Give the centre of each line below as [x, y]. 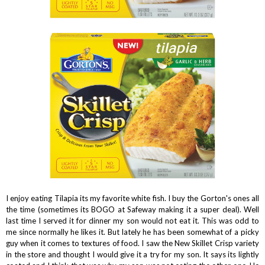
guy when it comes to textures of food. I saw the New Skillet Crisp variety [132, 243]
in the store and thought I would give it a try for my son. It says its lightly [132, 254]
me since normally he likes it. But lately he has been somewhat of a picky [132, 232]
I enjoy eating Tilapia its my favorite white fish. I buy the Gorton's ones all [132, 198]
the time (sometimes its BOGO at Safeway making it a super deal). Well [132, 209]
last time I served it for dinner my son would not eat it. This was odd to [132, 220]
